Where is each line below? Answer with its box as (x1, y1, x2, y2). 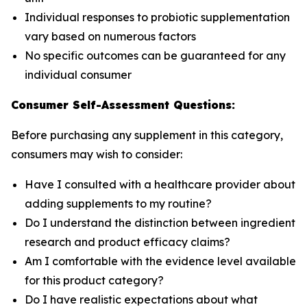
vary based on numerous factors (25, 29, 196, 43)
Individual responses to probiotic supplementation (25, 10, 290, 24)
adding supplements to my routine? (25, 197, 212, 210)
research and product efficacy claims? (25, 235, 230, 249)
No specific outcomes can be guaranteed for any (25, 49, 286, 62)
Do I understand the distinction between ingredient (25, 216, 295, 230)
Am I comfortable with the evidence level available (25, 254, 296, 268)
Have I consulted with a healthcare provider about (25, 177, 295, 191)
